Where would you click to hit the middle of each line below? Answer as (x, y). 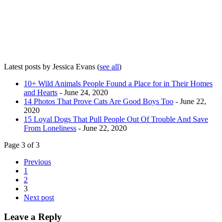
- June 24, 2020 (83, 93)
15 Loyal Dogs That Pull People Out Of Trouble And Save (116, 119)
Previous (37, 162)
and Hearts (41, 93)
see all (109, 67)
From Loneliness (50, 128)
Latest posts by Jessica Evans (51, 67)
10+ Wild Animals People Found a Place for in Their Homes (118, 84)
